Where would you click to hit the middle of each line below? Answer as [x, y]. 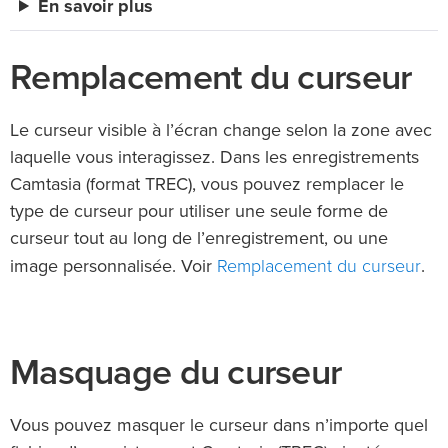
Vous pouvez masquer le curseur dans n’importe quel [219, 425]
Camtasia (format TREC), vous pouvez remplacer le [207, 184]
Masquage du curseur [176, 372]
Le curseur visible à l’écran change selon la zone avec [221, 130]
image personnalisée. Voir [113, 266]
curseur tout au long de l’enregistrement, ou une [199, 238]
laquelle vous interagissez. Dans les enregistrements [214, 157]
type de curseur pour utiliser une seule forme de [199, 211]
